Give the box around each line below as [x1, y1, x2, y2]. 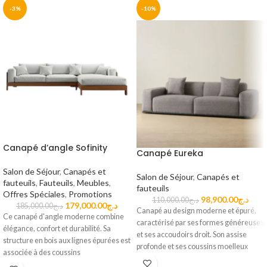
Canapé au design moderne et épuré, [136, 206, 256, 216]
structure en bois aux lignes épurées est [3, 235, 131, 245]
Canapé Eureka [136, 147, 203, 160]
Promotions [69, 188, 112, 199]
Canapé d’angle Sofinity [3, 141, 107, 154]
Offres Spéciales [3, 188, 65, 199]
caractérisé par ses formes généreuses [136, 218, 264, 228]
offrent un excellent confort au [136, 254, 234, 263]
